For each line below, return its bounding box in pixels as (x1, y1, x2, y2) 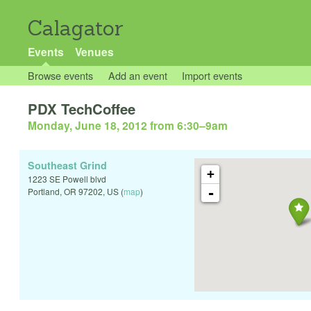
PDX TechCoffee (28, 99, 135, 119)
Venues (74, 44, 114, 60)
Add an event (108, 68, 167, 83)
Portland (28, 185, 60, 198)
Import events (182, 68, 243, 83)
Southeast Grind (28, 158, 107, 173)
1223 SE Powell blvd (28, 173, 106, 185)
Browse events (28, 68, 93, 83)
